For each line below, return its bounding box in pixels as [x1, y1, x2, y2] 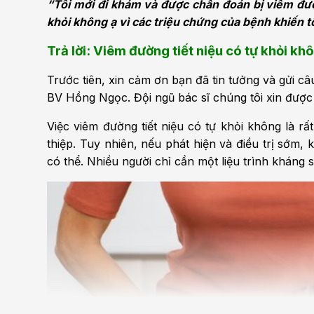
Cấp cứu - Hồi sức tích [139, 126, 248, 139]
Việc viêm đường [47, 119, 142, 133]
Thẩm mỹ [139, 21, 184, 34]
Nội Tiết [139, 91, 177, 104]
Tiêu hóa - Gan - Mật [139, 56, 240, 69]
